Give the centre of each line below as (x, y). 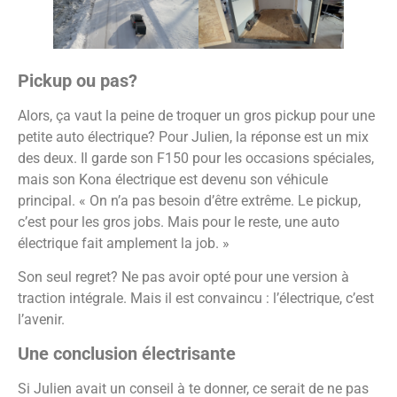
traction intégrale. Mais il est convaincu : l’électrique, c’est (196, 298)
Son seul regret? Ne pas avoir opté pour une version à (183, 276)
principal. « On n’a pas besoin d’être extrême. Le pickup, (189, 200)
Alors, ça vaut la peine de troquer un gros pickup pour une (196, 115)
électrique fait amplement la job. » (124, 243)
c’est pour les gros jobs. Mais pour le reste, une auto (179, 222)
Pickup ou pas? (78, 80)
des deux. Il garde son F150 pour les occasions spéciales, (196, 158)
